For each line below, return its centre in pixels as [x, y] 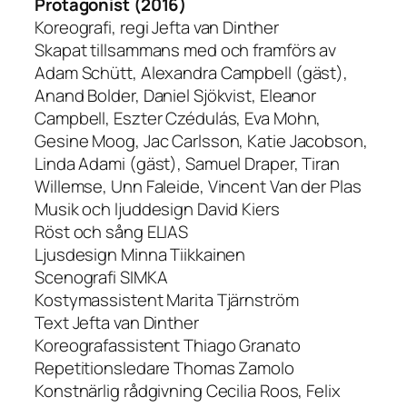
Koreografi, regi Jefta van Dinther [157, 28]
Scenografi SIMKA [101, 278]
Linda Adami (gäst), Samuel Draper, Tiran [187, 164]
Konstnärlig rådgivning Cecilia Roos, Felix [188, 391]
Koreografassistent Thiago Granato [168, 346]
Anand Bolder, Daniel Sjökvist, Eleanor [176, 96]
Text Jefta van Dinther [117, 323]
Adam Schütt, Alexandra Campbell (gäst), [192, 73]
